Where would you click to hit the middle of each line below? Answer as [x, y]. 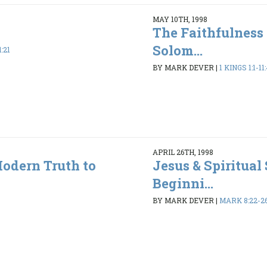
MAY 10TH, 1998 [180, 19]
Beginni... [183, 183]
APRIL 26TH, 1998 [183, 152]
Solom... [177, 50]
